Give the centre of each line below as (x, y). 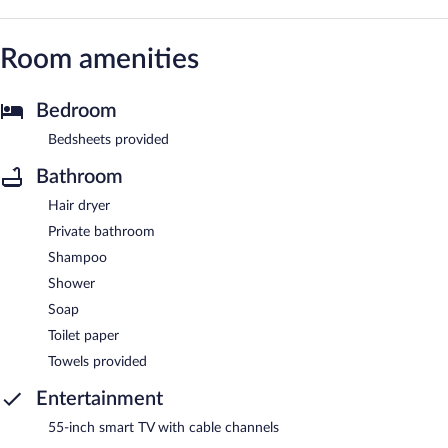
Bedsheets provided (108, 139)
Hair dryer (79, 205)
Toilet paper (83, 335)
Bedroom (76, 110)
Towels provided (97, 361)
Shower (71, 283)
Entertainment (99, 398)
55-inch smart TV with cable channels (163, 427)
